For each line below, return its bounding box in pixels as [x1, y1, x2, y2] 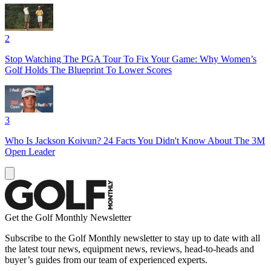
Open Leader [5, 146, 55, 157]
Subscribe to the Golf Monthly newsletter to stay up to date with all [5, 232, 260, 243]
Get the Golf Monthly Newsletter [5, 212, 131, 223]
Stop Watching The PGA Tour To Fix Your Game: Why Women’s [5, 53, 256, 64]
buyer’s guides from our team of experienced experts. [5, 254, 207, 265]
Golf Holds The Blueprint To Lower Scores [5, 64, 172, 75]
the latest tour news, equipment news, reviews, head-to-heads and [5, 243, 254, 254]
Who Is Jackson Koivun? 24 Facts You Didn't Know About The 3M [5, 135, 265, 146]
